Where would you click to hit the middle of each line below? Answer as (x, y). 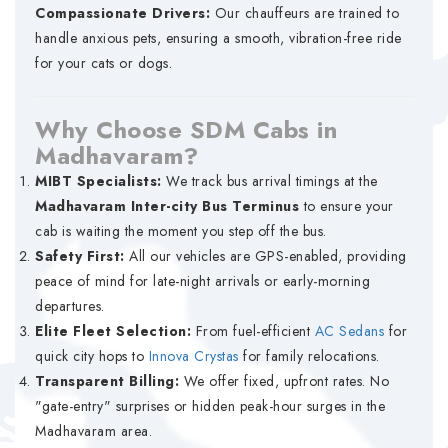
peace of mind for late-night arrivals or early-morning (202, 281)
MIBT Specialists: (98, 181)
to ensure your (346, 206)
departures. (70, 306)
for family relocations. (309, 356)
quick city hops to (92, 356)
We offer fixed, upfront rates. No (284, 381)
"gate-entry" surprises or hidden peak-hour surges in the (210, 406)
